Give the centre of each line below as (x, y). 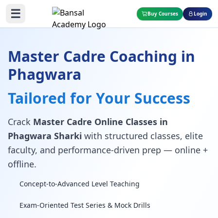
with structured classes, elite (142, 136)
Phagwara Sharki (45, 136)
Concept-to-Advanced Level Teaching (80, 184)
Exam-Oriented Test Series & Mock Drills (85, 205)
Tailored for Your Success (99, 98)
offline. (22, 164)
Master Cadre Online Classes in (100, 122)
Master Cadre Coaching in (101, 56)
